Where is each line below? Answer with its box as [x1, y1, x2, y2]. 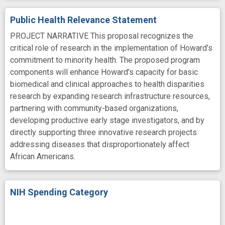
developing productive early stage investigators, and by [10, 116, 204, 126]
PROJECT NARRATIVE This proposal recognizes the [10, 31, 193, 41]
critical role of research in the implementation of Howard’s [10, 43, 212, 53]
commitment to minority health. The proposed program [10, 55, 200, 65]
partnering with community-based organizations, [10, 103, 178, 114]
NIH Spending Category [10, 187, 108, 198]
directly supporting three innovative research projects [10, 128, 197, 138]
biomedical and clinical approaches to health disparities [10, 79, 204, 89]
